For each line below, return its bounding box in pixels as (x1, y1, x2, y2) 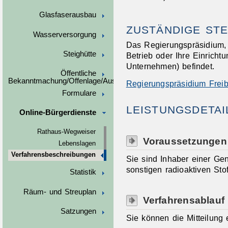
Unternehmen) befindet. (126, 62, 215, 71)
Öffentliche (60, 69, 96, 78)
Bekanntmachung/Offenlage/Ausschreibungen (8, 77, 161, 85)
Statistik (69, 168, 96, 177)
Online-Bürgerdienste (19, 108, 96, 117)
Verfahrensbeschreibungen (11, 151, 96, 159)
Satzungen (60, 207, 96, 216)
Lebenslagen (58, 139, 96, 147)
